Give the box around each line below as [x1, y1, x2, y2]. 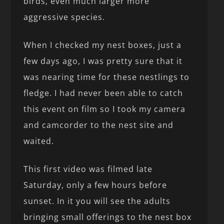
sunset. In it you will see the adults [23, 195, 171, 206]
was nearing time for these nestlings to [23, 71, 190, 82]
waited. [23, 135, 54, 146]
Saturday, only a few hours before [23, 179, 167, 190]
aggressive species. [23, 11, 105, 22]
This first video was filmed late [23, 163, 153, 174]
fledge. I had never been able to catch [23, 87, 183, 98]
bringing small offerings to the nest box [23, 211, 192, 222]
